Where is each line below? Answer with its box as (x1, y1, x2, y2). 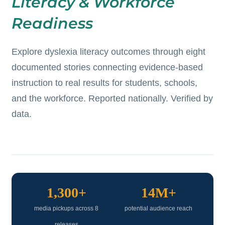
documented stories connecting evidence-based (11, 62, 203, 73)
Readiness (11, 14, 93, 33)
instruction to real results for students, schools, (11, 78, 197, 88)
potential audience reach (125, 204, 193, 212)
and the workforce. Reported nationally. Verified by (11, 93, 213, 104)
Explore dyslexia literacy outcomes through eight (11, 47, 205, 57)
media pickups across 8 (34, 204, 99, 212)
